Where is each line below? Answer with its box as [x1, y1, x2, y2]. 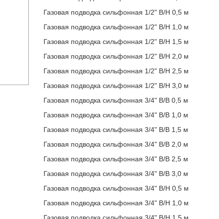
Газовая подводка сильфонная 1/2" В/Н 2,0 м [44, 52, 189, 60]
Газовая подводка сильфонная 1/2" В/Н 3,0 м [44, 82, 189, 89]
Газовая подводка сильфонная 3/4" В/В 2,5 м [44, 155, 188, 163]
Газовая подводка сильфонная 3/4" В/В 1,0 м [44, 111, 188, 119]
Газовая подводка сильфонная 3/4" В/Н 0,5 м [44, 184, 189, 192]
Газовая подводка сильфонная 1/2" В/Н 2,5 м [44, 67, 189, 75]
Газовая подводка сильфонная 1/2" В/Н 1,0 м [44, 23, 189, 31]
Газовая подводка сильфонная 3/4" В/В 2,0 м [44, 140, 188, 148]
